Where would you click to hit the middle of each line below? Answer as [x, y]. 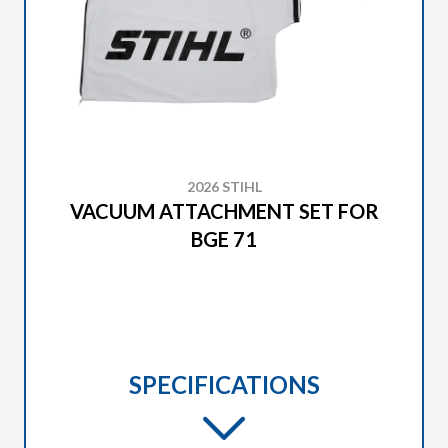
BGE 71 [224, 239]
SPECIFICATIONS [224, 384]
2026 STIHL [224, 186]
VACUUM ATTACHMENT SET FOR [224, 211]
